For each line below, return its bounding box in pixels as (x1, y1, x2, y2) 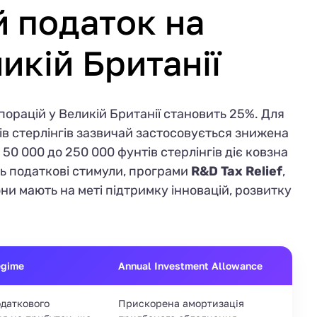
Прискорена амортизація (118, 296, 244, 309)
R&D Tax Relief (191, 163, 282, 179)
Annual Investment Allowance (118, 259, 263, 272)
